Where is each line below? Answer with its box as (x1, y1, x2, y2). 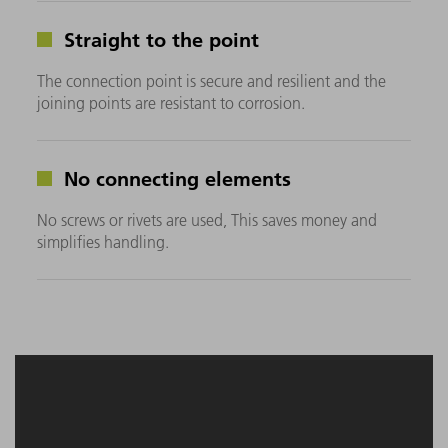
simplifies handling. (37, 231, 170, 252)
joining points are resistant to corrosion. (37, 92, 306, 113)
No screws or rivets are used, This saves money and (37, 209, 378, 230)
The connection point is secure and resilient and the (37, 70, 387, 91)
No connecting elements (58, 164, 292, 191)
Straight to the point (58, 25, 260, 52)
